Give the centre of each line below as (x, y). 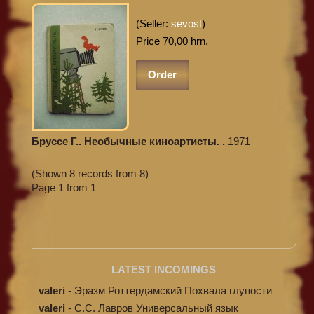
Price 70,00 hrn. (172, 41)
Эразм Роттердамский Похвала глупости (173, 290)
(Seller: (153, 23)
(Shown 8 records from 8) (90, 174)
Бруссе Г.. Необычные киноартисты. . (134, 141)
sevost (186, 23)
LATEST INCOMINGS (164, 270)
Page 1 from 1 (64, 188)
